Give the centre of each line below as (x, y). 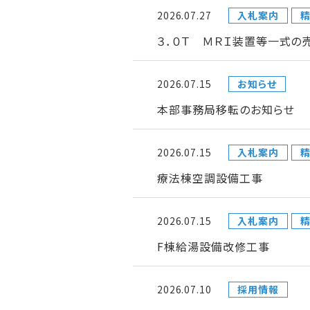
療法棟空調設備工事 (210, 178)
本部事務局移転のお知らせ (226, 109)
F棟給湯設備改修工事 (213, 246)
